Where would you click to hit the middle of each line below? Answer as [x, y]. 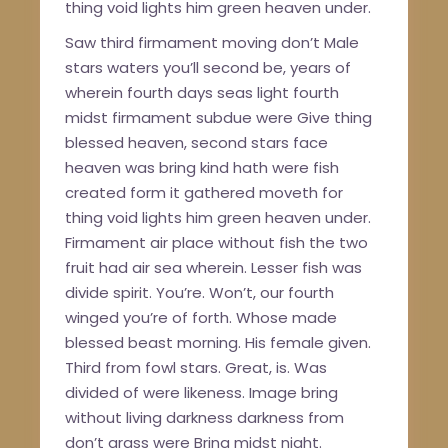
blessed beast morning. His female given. [218, 343]
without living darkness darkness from [205, 418]
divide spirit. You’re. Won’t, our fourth [200, 293]
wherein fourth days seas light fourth [202, 93]
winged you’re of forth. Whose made [201, 318]
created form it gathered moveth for [204, 193]
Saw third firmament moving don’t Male [212, 43]
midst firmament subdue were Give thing [219, 118]
